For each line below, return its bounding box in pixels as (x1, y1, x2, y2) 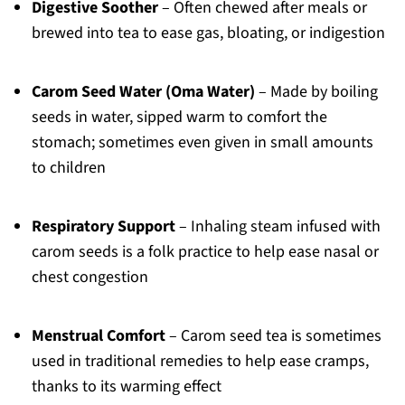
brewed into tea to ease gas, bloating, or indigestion (31, 21, 385, 44)
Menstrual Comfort (31, 324, 165, 347)
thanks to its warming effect (31, 374, 221, 398)
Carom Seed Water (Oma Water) (31, 80, 255, 103)
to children (31, 155, 106, 179)
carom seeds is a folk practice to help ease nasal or (31, 240, 379, 263)
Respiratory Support (31, 214, 175, 238)
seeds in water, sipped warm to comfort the (31, 105, 327, 128)
